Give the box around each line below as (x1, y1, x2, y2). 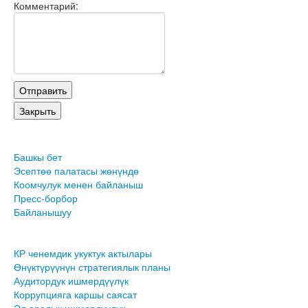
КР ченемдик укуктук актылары (14, 246, 152, 261)
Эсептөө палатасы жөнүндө (14, 164, 139, 178)
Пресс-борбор (14, 191, 78, 206)
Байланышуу (14, 205, 71, 219)
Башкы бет (14, 150, 62, 164)
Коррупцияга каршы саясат (14, 287, 137, 302)
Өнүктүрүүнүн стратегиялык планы (14, 260, 170, 274)
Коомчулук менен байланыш (14, 177, 143, 192)
